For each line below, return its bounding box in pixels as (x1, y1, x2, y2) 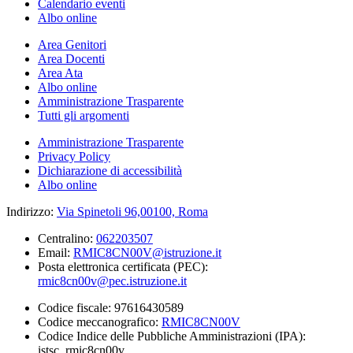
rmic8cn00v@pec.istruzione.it (38, 274, 187, 288)
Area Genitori (38, 38, 106, 52)
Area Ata (38, 66, 83, 80)
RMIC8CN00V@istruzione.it (73, 246, 221, 260)
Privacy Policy (38, 150, 110, 164)
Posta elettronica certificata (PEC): (38, 260, 208, 274)
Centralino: (38, 232, 96, 246)
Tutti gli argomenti (38, 109, 129, 123)
